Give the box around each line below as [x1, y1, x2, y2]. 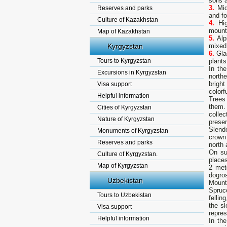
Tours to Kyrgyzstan [97, 57, 151, 64]
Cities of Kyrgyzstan [97, 104, 152, 111]
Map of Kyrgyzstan [97, 162, 148, 169]
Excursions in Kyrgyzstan [97, 69, 166, 76]
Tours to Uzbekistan [97, 192, 152, 199]
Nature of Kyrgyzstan [97, 116, 155, 123]
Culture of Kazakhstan [97, 16, 158, 23]
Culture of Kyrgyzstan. [97, 150, 158, 158]
